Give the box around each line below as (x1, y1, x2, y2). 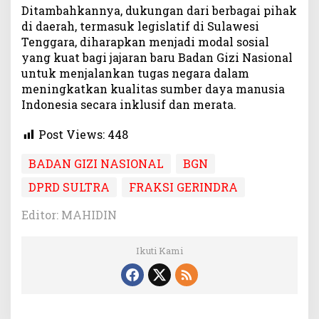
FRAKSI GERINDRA (129, 179, 238, 194)
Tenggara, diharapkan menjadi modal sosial (21, 34, 269, 50)
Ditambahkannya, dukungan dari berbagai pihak (21, 3, 297, 19)
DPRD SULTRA (28, 179, 110, 194)
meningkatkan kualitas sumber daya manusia (21, 81, 285, 97)
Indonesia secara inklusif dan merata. (21, 97, 236, 113)
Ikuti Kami (136, 244, 183, 257)
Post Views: (38, 127, 105, 142)
